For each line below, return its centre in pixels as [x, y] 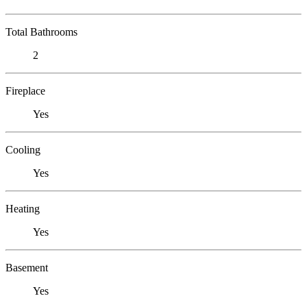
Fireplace [25, 90]
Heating [23, 208]
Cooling [23, 149]
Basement [27, 267]
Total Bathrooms [41, 32]
